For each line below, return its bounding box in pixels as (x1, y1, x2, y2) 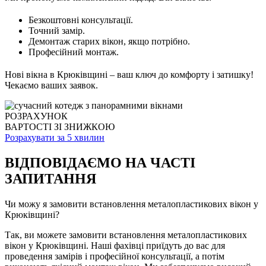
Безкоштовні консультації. (28, 14, 133, 25)
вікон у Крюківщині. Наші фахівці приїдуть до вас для (5, 240, 225, 251)
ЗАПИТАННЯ (5, 170, 96, 186)
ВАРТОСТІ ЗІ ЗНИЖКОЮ (5, 121, 115, 132)
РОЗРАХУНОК (5, 110, 68, 121)
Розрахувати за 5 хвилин (5, 132, 104, 142)
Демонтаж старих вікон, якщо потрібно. (28, 36, 190, 46)
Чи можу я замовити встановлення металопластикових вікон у (5, 198, 258, 209)
